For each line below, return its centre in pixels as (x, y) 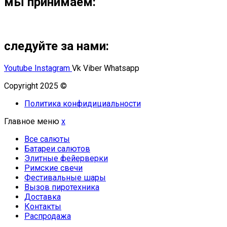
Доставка (43, 197)
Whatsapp (122, 68)
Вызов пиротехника (62, 187)
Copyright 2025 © (36, 86)
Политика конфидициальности (83, 103)
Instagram (52, 68)
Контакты (43, 206)
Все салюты (47, 139)
